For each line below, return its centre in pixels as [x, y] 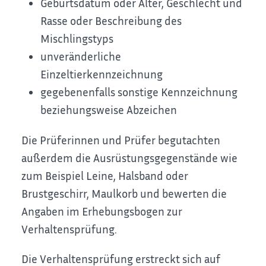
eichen [161, 110]
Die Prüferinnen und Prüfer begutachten [121, 140]
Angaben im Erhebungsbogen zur [102, 211]
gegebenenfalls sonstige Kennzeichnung [139, 92]
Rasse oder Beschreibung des [111, 21]
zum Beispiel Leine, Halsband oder [105, 175]
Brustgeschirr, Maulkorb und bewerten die [124, 193]
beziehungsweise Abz [92, 110]
